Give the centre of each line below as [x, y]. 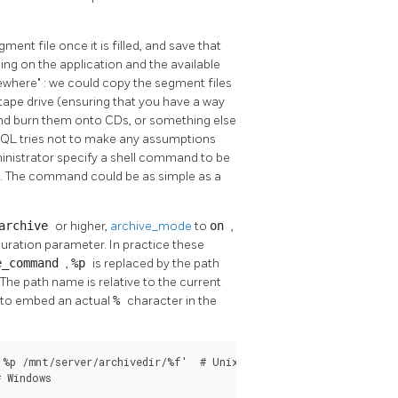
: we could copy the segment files [138, 83]
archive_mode [152, 226]
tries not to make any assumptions [118, 139]
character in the [172, 300]
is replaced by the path [156, 263]
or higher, [83, 226]
